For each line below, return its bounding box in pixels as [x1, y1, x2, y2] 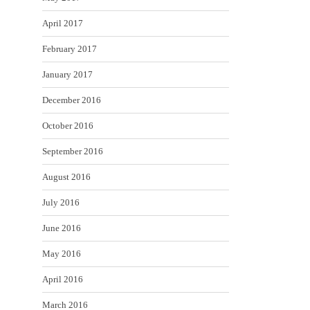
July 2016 [42, 197, 80, 208]
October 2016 [42, 120, 93, 131]
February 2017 [42, 44, 97, 54]
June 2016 [42, 223, 81, 233]
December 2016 [42, 95, 101, 105]
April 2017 [42, 18, 83, 28]
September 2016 [42, 146, 103, 156]
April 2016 [42, 274, 83, 284]
